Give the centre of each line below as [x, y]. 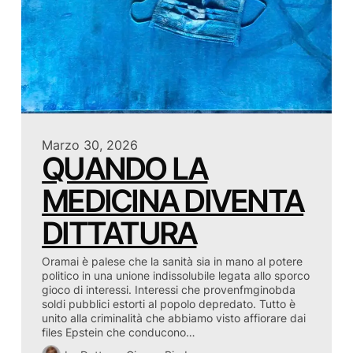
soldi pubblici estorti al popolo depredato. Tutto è [169, 304]
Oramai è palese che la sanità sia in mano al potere [173, 262]
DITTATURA [119, 233]
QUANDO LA [125, 168]
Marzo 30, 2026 [90, 145]
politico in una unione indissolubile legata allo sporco [176, 276]
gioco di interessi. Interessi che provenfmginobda [169, 290]
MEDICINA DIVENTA [173, 201]
